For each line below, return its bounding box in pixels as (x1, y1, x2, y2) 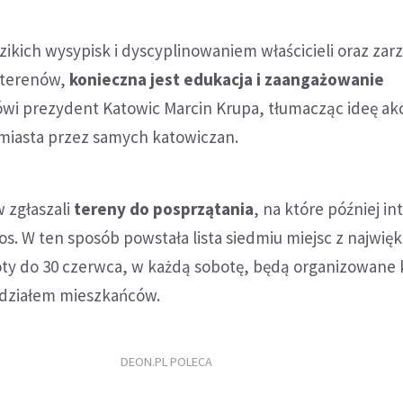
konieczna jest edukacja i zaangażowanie (69, 67, 385, 90)
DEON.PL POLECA (120, 354, 212, 371)
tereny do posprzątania (74, 197, 255, 219)
